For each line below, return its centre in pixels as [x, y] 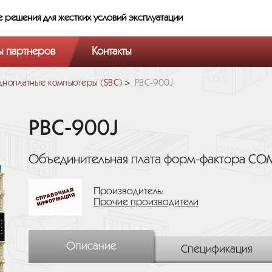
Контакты [112, 51]
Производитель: [129, 192]
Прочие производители [146, 202]
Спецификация [216, 250]
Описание [91, 246]
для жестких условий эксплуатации [113, 18]
